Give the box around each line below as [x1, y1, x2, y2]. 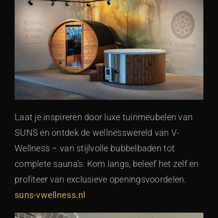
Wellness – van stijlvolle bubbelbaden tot [15, 143, 175, 153]
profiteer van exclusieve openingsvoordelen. [15, 174, 186, 184]
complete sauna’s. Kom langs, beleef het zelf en [15, 158, 199, 169]
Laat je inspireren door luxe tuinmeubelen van [15, 111, 193, 122]
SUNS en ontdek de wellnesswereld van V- [15, 127, 180, 138]
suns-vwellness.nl [15, 189, 86, 200]
